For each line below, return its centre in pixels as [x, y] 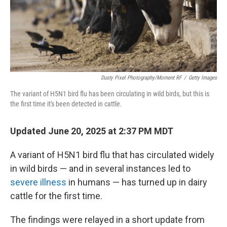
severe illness [38, 182]
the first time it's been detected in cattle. [66, 104]
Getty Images [203, 78]
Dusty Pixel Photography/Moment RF [141, 78]
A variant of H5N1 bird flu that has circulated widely [112, 155]
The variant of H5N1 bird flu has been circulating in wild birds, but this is [110, 93]
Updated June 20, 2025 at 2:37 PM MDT [92, 131]
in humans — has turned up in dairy [137, 182]
